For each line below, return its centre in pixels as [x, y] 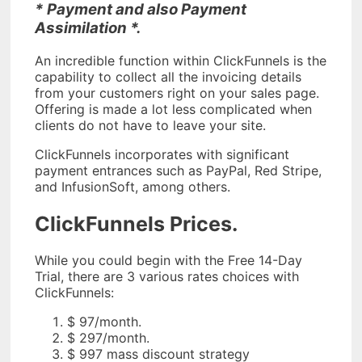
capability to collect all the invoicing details [168, 76]
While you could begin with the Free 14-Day [168, 261]
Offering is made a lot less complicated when [173, 109]
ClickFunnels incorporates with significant [162, 154]
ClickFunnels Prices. [136, 223]
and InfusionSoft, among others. [133, 186]
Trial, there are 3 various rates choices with [167, 277]
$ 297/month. [108, 338]
